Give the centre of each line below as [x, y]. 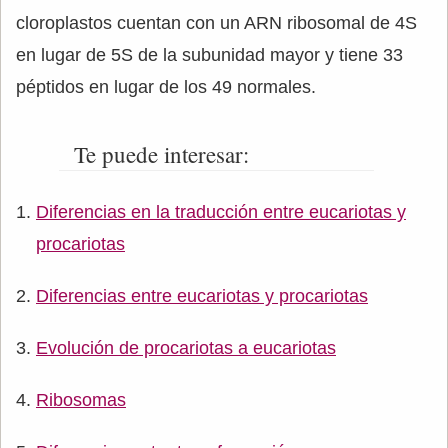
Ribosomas [81, 400]
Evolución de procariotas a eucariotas [186, 348]
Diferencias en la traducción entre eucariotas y [221, 212]
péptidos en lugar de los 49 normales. [166, 87]
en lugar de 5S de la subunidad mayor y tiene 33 [209, 55]
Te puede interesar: [161, 154]
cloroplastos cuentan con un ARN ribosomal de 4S [216, 23]
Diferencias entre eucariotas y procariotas [202, 296]
